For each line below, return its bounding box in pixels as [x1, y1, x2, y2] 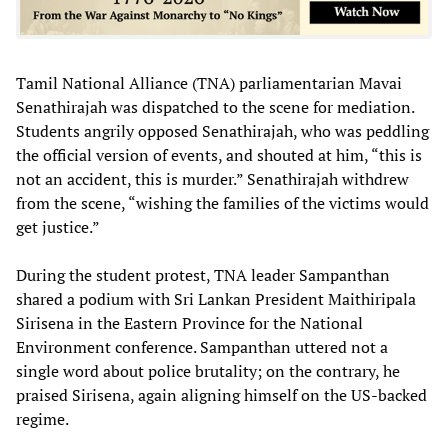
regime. [16, 407, 69, 430]
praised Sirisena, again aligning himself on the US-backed [16, 383, 427, 406]
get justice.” [16, 215, 100, 238]
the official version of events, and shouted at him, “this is [16, 143, 422, 166]
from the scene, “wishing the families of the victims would [16, 191, 429, 214]
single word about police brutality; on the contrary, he [16, 359, 400, 382]
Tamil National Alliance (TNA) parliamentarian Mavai [16, 71, 402, 94]
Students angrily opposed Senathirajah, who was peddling [16, 119, 429, 142]
